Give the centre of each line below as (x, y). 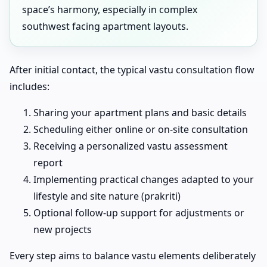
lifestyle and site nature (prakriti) (107, 196)
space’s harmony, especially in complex (110, 9)
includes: (30, 86)
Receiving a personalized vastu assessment (131, 146)
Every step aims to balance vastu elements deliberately (133, 255)
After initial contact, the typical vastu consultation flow (132, 69)
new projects (63, 229)
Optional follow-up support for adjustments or (139, 212)
